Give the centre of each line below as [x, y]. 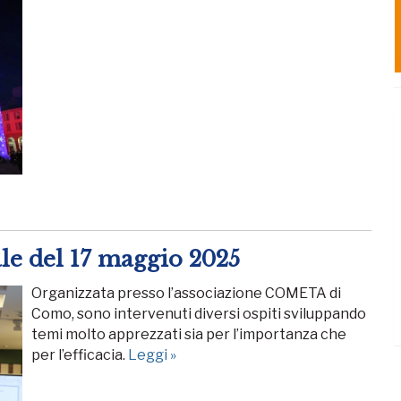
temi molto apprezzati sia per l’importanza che [189, 335]
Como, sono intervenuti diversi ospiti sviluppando [199, 314]
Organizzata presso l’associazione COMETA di [186, 294]
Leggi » [152, 355]
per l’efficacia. [80, 355]
